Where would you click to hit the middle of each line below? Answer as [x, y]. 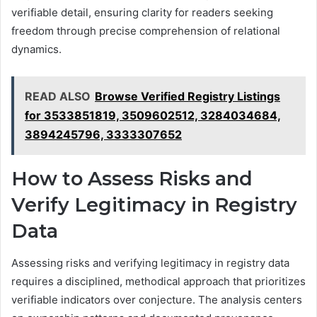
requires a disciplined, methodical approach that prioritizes [158, 281]
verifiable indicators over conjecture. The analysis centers [157, 299]
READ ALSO [58, 97]
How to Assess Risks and [132, 179]
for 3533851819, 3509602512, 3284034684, [153, 116]
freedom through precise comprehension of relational [146, 31]
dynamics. [36, 50]
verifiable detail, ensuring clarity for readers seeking [142, 13]
